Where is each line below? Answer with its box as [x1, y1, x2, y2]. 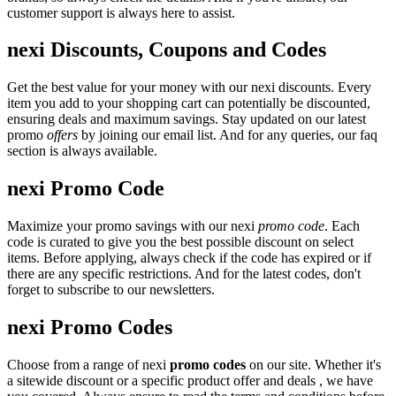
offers [47, 127, 78, 143]
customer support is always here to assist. [7, 4, 235, 20]
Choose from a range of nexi [7, 357, 170, 372]
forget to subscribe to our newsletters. [7, 282, 215, 298]
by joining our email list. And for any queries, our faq [78, 127, 377, 143]
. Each [324, 218, 360, 234]
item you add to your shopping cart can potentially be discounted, [7, 95, 370, 111]
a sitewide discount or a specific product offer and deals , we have [7, 373, 373, 388]
